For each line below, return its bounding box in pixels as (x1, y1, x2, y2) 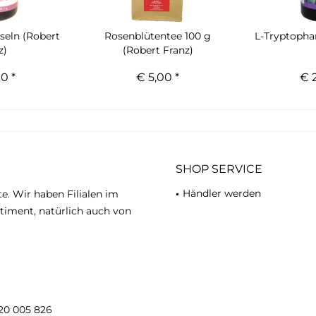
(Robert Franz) (122, 44, 193, 56)
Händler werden (183, 187, 261, 200)
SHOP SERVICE (176, 162, 262, 176)
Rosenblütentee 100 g (104, 30, 212, 42)
